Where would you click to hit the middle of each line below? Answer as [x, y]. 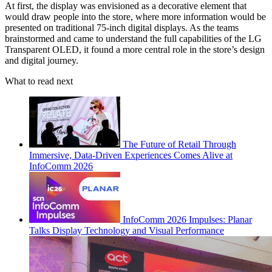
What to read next [39, 81]
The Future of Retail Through [179, 144]
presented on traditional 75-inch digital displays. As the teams [122, 27]
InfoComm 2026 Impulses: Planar [187, 219]
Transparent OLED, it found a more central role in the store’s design [135, 49]
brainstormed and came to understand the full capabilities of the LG [133, 38]
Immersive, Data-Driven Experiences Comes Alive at [131, 155]
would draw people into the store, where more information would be [135, 16]
